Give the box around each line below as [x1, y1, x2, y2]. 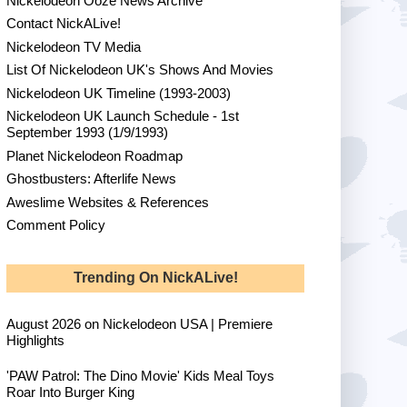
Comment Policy [6, 217, 105, 233]
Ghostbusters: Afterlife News [6, 171, 176, 187]
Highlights [6, 333, 65, 349]
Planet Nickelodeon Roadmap [6, 147, 183, 164]
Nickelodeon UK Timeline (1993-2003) [6, 84, 231, 101]
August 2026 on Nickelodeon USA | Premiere [6, 316, 273, 333]
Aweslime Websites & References [6, 194, 209, 210]
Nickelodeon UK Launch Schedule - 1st [6, 108, 239, 124]
